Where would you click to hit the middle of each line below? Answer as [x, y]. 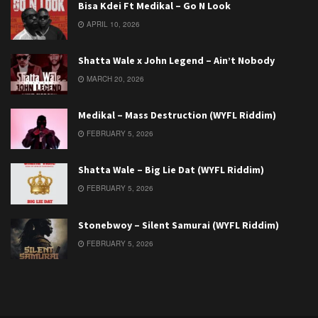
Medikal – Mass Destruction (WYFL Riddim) [177, 115]
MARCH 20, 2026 [114, 78]
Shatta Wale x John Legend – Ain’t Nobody [176, 60]
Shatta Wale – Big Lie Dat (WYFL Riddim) [171, 170]
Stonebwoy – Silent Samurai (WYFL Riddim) [179, 225]
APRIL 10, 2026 [112, 24]
